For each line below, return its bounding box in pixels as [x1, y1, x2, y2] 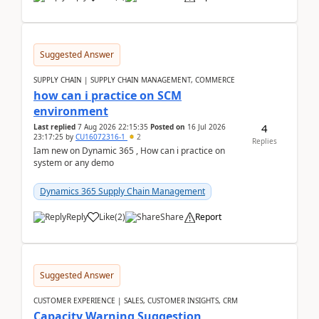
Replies [251, 135, 277, 146]
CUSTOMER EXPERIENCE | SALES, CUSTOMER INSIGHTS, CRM [33, 296, 238, 305]
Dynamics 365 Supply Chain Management [40, 185, 205, 197]
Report [195, 211, 221, 223]
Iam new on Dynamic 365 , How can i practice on [33, 145, 225, 157]
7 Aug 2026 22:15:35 [78, 122, 148, 132]
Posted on [150, 122, 185, 132]
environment [33, 103, 108, 119]
